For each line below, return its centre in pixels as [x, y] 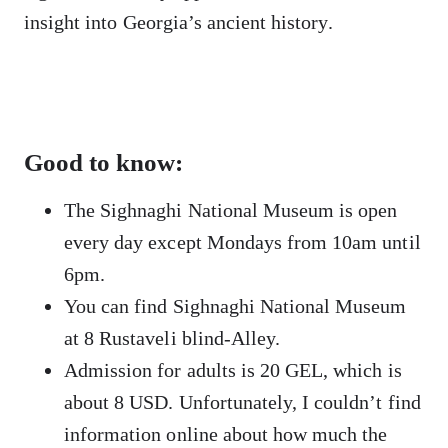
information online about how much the [226, 433]
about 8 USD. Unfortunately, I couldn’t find [242, 401]
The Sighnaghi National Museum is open [231, 209]
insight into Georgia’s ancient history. [178, 21]
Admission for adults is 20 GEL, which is [233, 369]
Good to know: [104, 162]
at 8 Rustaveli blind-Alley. [172, 337]
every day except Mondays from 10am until [242, 241]
